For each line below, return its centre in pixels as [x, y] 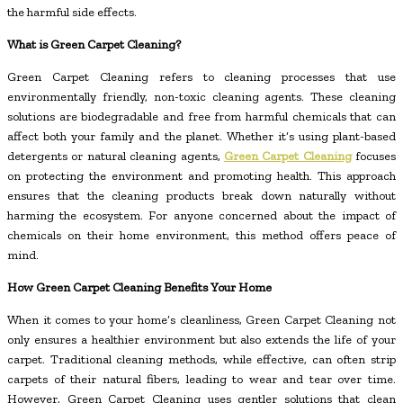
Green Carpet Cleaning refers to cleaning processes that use [201, 77]
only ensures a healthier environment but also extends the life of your [201, 340]
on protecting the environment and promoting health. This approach [201, 176]
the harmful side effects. [72, 13]
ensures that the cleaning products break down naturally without [201, 196]
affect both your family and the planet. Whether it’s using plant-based [201, 137]
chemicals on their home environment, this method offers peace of [201, 236]
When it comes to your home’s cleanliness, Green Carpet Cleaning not [201, 320]
